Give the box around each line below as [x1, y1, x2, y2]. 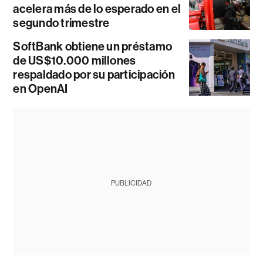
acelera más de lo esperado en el [13, 2, 181, 16]
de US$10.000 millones [13, 53, 136, 68]
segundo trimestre [13, 16, 110, 31]
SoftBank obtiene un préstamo [13, 39, 173, 54]
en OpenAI [13, 82, 68, 96]
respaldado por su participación [13, 68, 175, 82]
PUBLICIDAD [111, 179, 152, 188]
